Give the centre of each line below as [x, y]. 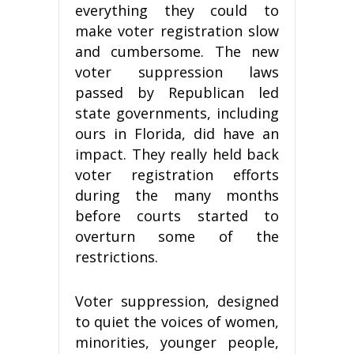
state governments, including [177, 113]
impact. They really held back [177, 154]
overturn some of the [177, 236]
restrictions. [117, 256]
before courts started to [177, 215]
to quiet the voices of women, [177, 321]
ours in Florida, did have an [177, 133]
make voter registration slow [177, 30]
